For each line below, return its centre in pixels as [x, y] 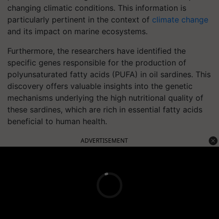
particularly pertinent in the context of [80, 20]
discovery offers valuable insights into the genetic [100, 86]
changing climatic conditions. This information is [97, 8]
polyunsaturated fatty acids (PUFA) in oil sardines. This [109, 74]
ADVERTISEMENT [104, 141]
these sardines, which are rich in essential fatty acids [105, 109]
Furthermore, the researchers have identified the [97, 51]
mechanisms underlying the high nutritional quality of [105, 98]
